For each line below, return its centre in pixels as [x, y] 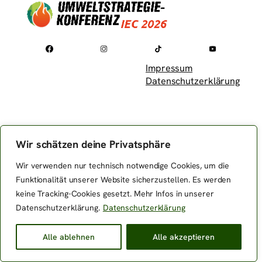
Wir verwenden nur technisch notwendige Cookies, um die [123, 166]
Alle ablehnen [68, 237]
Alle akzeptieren [184, 237]
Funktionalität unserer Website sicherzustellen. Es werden [124, 180]
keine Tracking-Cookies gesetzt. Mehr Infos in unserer [115, 194]
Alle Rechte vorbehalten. [194, 131]
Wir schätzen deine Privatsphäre [93, 144]
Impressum [169, 68]
